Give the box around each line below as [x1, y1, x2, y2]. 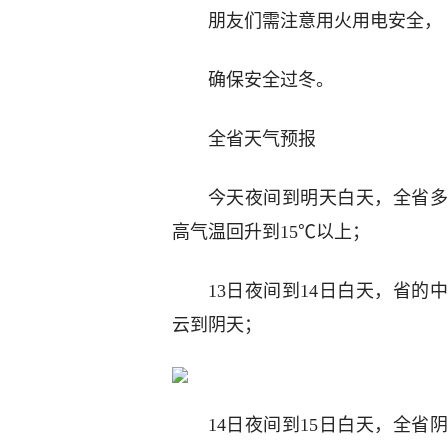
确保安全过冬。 [208, 70, 334, 90]
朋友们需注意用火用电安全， [208, 11, 442, 31]
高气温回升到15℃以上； [172, 222, 370, 242]
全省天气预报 [208, 129, 316, 149]
